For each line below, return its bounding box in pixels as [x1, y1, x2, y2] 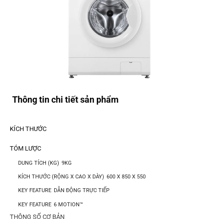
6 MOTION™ [53, 201, 83, 208]
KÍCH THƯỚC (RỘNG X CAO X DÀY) [18, 174, 104, 180]
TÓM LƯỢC [10, 145, 41, 153]
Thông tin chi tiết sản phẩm [12, 94, 119, 105]
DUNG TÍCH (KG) [18, 160, 59, 167]
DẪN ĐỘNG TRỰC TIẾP [53, 187, 109, 194]
